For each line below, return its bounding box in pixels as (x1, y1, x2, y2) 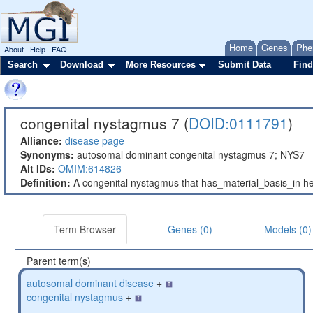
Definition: (20, 175, 71, 189)
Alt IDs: (20, 161, 55, 175)
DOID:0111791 (189, 112, 288, 133)
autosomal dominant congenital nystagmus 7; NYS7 (77, 147, 305, 161)
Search (8, 59, 38, 70)
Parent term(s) (27, 254, 91, 268)
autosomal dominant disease (27, 276, 154, 290)
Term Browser (54, 222, 116, 236)
